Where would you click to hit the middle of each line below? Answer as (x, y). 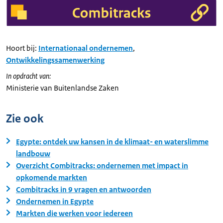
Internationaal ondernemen (86, 48)
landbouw (33, 154)
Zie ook (25, 119)
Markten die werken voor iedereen (74, 214)
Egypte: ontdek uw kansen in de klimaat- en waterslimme (112, 142)
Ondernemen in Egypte (55, 202)
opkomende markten (52, 178)
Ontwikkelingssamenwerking (55, 60)
